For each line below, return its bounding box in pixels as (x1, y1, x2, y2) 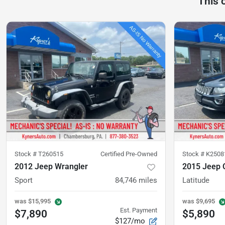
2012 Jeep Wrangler (15, 162, 88, 172)
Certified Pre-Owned (100, 150, 157, 158)
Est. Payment (120, 206, 157, 214)
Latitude (182, 176, 209, 185)
